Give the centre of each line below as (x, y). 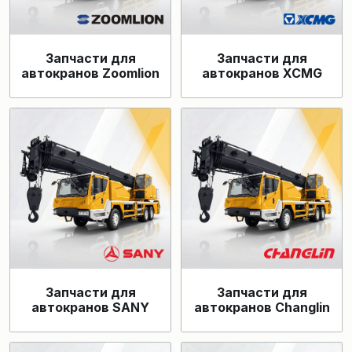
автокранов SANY (90, 307)
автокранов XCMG (262, 73)
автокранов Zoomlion (90, 73)
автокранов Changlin (262, 307)
